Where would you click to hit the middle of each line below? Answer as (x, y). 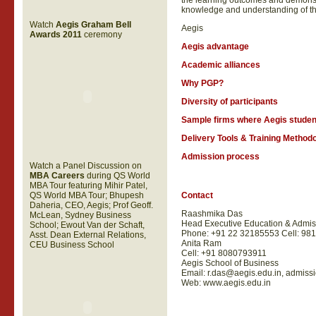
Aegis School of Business (230, 263)
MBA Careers (57, 176)
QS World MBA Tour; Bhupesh (86, 195)
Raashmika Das (212, 214)
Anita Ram (201, 243)
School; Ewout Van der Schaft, (87, 225)
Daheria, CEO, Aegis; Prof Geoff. (91, 205)
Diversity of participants (229, 102)
